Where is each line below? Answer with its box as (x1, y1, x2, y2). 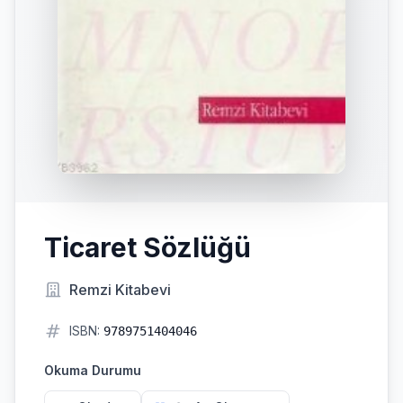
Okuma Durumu (44, 363, 141, 378)
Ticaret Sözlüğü (44, 231, 251, 264)
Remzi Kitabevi (69, 281, 171, 299)
